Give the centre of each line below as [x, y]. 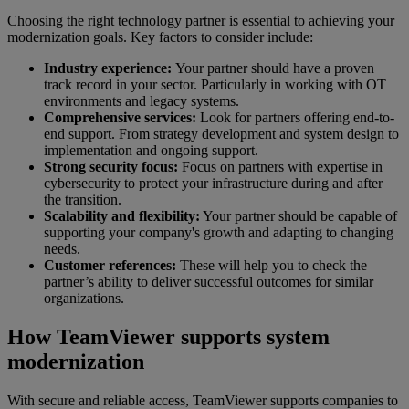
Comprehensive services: [120, 117]
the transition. [83, 199]
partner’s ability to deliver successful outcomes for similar [209, 281]
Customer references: [112, 265]
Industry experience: [110, 68]
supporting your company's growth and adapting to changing [219, 232]
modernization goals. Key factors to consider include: [160, 37]
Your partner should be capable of [299, 215]
